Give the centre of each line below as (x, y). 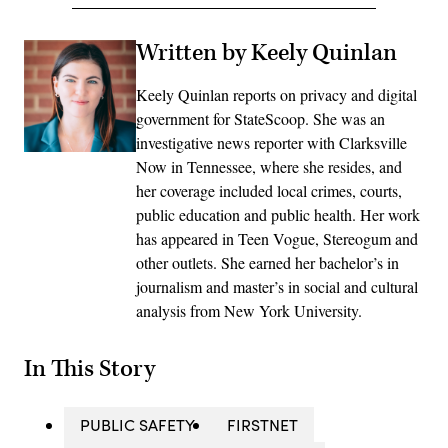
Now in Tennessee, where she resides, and (269, 167)
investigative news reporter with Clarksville (271, 143)
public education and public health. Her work (278, 215)
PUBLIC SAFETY (137, 425)
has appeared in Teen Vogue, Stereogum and (277, 239)
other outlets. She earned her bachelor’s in (267, 263)
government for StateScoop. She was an (260, 119)
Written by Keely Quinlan (266, 53)
